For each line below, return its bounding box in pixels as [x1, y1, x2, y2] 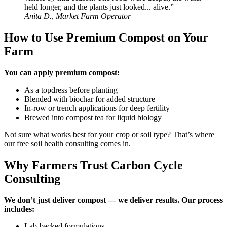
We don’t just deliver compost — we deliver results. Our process [4, 196, 223, 205]
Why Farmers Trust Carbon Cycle [4, 158, 183, 172]
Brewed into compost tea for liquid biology [24, 112, 162, 122]
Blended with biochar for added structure [24, 94, 155, 103]
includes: [4, 205, 34, 214]
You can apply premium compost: [4, 68, 120, 77]
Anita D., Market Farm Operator [24, 11, 131, 20]
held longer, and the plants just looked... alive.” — [24, 2, 184, 11]
